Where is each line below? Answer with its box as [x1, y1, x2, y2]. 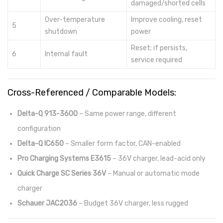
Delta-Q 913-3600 [17, 110, 78, 118]
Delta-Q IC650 [17, 139, 64, 148]
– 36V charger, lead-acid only [111, 154, 206, 163]
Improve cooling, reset [131, 15, 202, 24]
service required [131, 56, 182, 64]
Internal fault [45, 50, 88, 58]
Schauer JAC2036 [17, 199, 77, 208]
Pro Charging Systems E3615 [17, 154, 111, 163]
